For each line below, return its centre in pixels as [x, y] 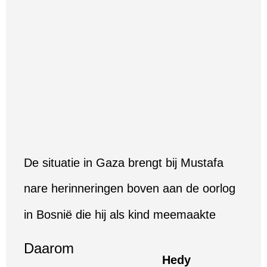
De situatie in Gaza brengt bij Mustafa [124, 162]
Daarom [49, 248]
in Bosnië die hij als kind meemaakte [120, 214]
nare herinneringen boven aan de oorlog [130, 189]
